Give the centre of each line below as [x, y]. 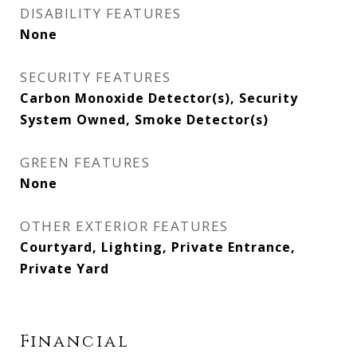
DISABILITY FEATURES [101, 13]
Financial [75, 342]
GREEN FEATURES [85, 162]
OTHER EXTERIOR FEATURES [124, 226]
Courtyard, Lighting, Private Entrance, [158, 247]
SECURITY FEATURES [96, 77]
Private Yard [65, 269]
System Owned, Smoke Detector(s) [144, 120]
